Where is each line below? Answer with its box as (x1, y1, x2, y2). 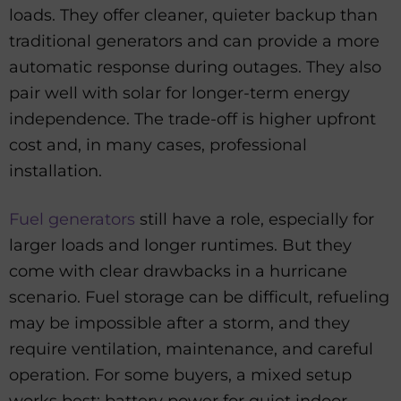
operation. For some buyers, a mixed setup (9, 365, 352, 386)
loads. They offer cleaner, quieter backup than (9, 5, 378, 25)
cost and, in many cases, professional (9, 135, 307, 155)
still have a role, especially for (135, 209, 374, 230)
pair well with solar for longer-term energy (9, 83, 350, 103)
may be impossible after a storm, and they (9, 313, 350, 334)
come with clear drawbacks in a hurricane (9, 261, 347, 282)
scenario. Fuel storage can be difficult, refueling (9, 287, 389, 308)
